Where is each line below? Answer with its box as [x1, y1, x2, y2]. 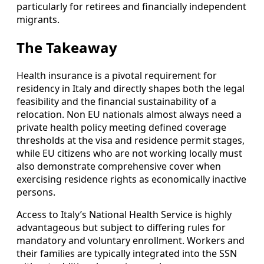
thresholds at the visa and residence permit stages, [16, 133, 245, 147]
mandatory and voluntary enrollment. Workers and [16, 233, 245, 247]
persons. [16, 185, 55, 199]
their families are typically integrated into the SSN [16, 246, 237, 260]
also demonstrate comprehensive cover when [16, 159, 221, 173]
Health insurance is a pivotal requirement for [16, 68, 217, 82]
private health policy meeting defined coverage [16, 120, 226, 134]
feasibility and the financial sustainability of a [16, 94, 216, 108]
